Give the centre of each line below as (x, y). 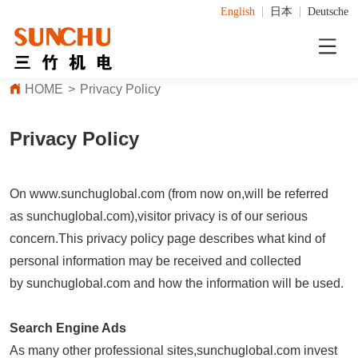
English (237, 12)
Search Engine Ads (68, 328)
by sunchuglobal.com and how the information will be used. (177, 284)
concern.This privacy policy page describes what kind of (168, 239)
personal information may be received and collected (156, 261)
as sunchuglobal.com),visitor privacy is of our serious (159, 217)
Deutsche (328, 12)
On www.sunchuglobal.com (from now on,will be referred (169, 194)
